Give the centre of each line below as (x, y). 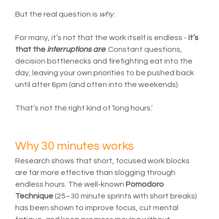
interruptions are (76, 50)
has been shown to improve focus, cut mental (98, 208)
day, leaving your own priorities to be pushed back (106, 73)
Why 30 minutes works (75, 146)
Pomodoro (146, 185)
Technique (34, 196)
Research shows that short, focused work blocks (103, 161)
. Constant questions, (145, 50)
